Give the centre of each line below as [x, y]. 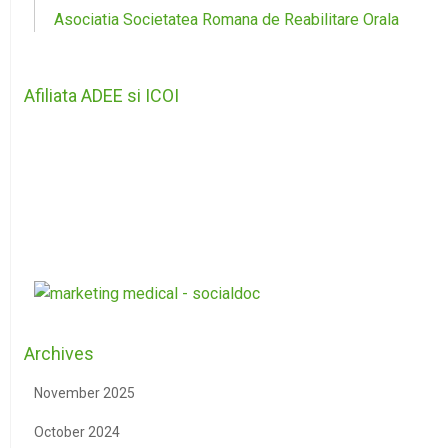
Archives [59, 353]
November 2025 [84, 392]
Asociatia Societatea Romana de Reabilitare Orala [226, 19]
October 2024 [77, 431]
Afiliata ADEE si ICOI [101, 95]
